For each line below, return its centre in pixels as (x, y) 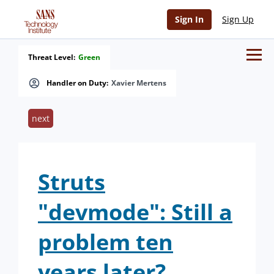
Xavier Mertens (139, 83)
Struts (72, 182)
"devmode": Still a (135, 212)
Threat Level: (52, 57)
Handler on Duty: (77, 83)
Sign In (189, 19)
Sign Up (238, 19)
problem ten (106, 242)
